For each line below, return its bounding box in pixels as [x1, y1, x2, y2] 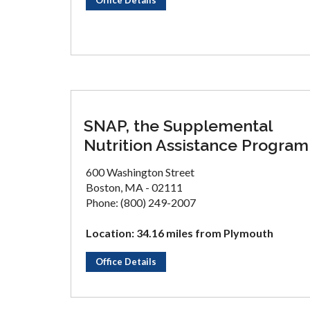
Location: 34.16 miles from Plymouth [86, 226, 273, 239]
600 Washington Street [86, 165, 194, 179]
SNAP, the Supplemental [84, 116, 272, 135]
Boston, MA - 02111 [86, 181, 183, 194]
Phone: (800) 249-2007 [86, 196, 196, 209]
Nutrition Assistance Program [84, 136, 309, 154]
